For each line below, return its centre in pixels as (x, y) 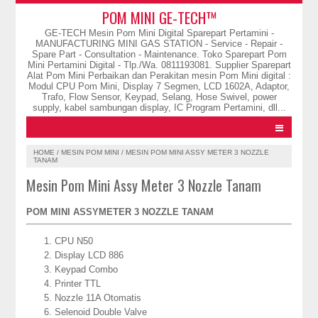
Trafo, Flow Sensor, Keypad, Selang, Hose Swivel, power (159, 97)
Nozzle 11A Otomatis (98, 297)
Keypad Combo (87, 269)
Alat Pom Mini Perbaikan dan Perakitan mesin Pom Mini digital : (159, 76)
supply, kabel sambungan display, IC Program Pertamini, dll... (159, 108)
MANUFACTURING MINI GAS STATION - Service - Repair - (159, 44)
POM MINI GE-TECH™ (159, 17)
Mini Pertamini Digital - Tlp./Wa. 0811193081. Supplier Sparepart (159, 65)
